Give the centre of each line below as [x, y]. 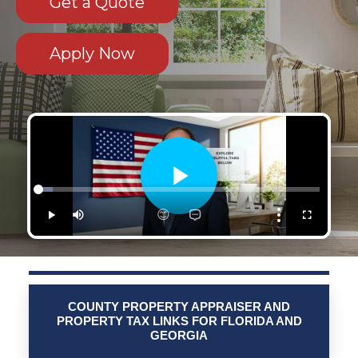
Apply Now [92, 54]
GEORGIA [179, 336]
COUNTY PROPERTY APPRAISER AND [179, 307]
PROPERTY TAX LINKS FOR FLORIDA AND [179, 321]
